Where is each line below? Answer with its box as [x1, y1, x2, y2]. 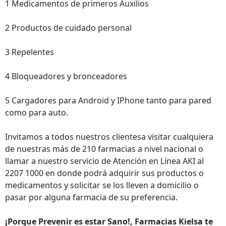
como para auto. [5, 107, 68, 118]
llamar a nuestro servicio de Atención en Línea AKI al [5, 155, 204, 166]
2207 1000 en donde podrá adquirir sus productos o [5, 167, 204, 179]
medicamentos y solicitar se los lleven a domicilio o [5, 180, 199, 191]
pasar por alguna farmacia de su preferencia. [5, 192, 178, 203]
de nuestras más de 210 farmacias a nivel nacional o [5, 143, 203, 154]
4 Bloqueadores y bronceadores [5, 71, 127, 82]
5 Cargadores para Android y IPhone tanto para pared [5, 95, 211, 106]
